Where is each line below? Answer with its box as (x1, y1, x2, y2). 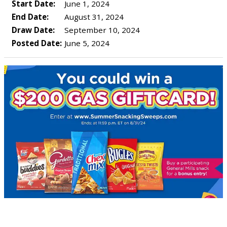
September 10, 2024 (62, 25, 140, 35)
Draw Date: (12, 25, 55, 35)
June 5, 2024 (62, 38, 109, 48)
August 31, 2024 (62, 12, 124, 22)
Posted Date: (12, 38, 62, 48)
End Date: (12, 12, 49, 22)
